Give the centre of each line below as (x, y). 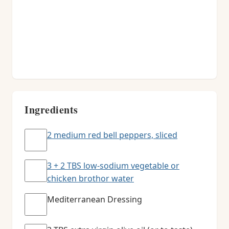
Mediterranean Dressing (95, 199)
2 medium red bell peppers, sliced (112, 135)
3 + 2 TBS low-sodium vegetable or (113, 166)
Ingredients (51, 110)
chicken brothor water (90, 178)
